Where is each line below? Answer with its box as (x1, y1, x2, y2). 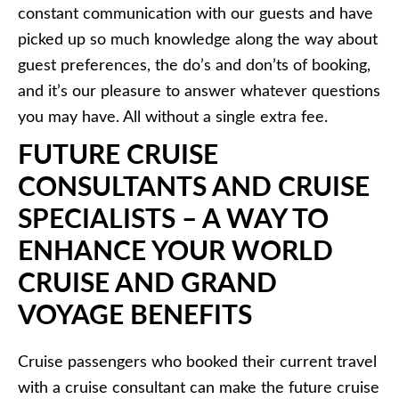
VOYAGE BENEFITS (18, 303, 252, 330)
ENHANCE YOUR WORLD (18, 239, 333, 266)
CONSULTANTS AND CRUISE (18, 175, 370, 202)
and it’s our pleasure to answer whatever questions (18, 84, 380, 101)
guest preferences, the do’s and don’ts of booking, (18, 58, 370, 75)
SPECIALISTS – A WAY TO (18, 207, 329, 234)
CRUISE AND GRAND (18, 271, 277, 298)
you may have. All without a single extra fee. (18, 110, 328, 126)
